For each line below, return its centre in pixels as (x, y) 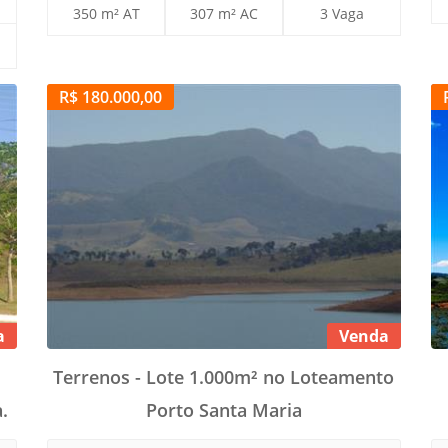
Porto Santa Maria (223, 410)
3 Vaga (341, 14)
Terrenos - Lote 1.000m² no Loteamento (224, 377)
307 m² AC (223, 14)
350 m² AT (106, 14)
